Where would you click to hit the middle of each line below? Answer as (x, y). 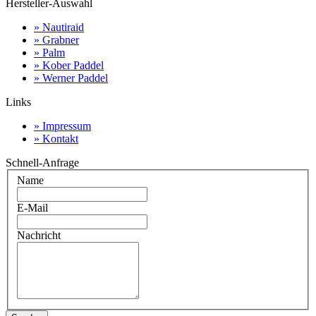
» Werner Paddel (71, 78)
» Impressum (62, 126)
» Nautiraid (59, 27)
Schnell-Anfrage (42, 162)
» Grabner (56, 39)
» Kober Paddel (69, 65)
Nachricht (39, 236)
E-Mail (32, 208)
